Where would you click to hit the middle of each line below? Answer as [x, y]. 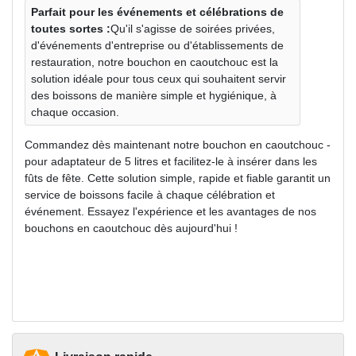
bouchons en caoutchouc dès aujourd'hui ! [131, 228]
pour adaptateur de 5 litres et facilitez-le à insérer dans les [171, 161]
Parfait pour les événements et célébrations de [157, 12]
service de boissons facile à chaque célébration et [150, 194]
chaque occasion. [75, 112]
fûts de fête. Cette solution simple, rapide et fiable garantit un [178, 178]
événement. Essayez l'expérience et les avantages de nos [170, 211]
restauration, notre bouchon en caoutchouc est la [155, 62]
